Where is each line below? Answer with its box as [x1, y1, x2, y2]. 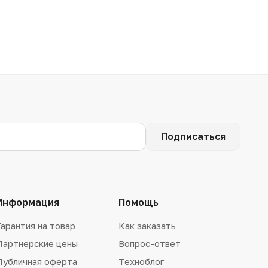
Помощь [118, 196, 159, 208]
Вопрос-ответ [118, 237, 181, 249]
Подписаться [161, 130, 226, 143]
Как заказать [118, 220, 176, 231]
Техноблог [118, 255, 164, 267]
